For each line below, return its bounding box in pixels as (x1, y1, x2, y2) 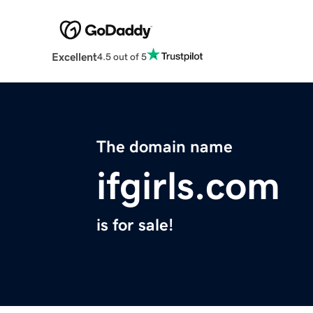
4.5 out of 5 (96, 51, 147, 61)
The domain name (96, 138, 233, 156)
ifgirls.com (96, 166, 280, 206)
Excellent (51, 51, 97, 63)
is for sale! (96, 217, 173, 234)
